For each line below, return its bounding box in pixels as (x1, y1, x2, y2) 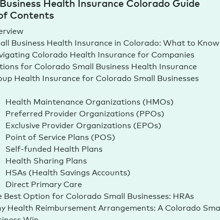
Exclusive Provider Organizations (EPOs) (5, 119, 162, 130)
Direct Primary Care (5, 178, 82, 189)
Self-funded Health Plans (5, 142, 103, 154)
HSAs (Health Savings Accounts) (5, 166, 131, 177)
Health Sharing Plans (5, 154, 87, 165)
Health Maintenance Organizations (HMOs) (5, 95, 174, 107)
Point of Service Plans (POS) (5, 131, 115, 142)
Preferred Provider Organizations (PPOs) (5, 107, 165, 118)
